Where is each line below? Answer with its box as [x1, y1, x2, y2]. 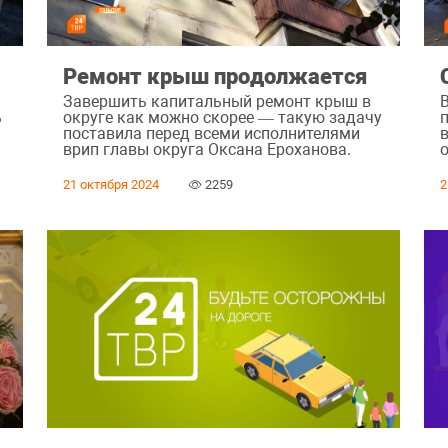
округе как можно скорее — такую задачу [62, 108, 382, 128]
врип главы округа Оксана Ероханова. [62, 140, 351, 160]
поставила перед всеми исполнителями [62, 124, 360, 144]
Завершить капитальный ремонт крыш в [62, 92, 371, 112]
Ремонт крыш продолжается [62, 62, 367, 89]
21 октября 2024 [62, 177, 159, 193]
